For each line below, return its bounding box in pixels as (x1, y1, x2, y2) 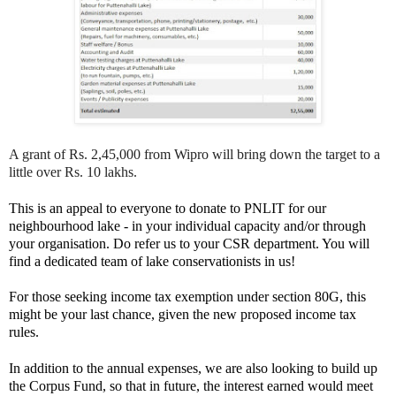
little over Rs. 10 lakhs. (9, 164, 144, 179)
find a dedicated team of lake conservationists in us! (9, 253, 295, 269)
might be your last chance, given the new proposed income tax (9, 306, 356, 322)
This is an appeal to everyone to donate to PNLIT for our (9, 200, 326, 216)
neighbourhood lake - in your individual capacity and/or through (9, 217, 366, 233)
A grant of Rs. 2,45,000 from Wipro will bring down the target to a (9, 146, 380, 162)
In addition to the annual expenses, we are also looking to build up (9, 360, 377, 376)
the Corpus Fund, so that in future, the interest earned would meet (9, 377, 373, 393)
